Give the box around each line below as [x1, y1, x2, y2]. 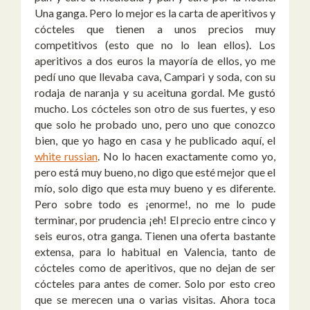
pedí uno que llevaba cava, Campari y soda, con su [35, 70, 275, 84]
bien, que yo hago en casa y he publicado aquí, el [35, 134, 275, 147]
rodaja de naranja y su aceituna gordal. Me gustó [35, 86, 275, 100]
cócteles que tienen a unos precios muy [35, 22, 275, 36]
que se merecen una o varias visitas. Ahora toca [35, 293, 275, 307]
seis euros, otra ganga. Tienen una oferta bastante [35, 229, 275, 243]
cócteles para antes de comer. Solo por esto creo [35, 277, 275, 291]
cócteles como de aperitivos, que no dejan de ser [35, 261, 275, 275]
